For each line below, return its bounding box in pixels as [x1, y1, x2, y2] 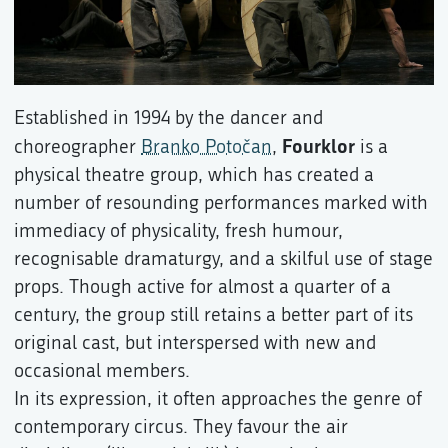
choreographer [14, 135, 141, 159]
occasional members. [14, 359, 190, 383]
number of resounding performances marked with [14, 191, 428, 215]
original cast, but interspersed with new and [14, 331, 376, 355]
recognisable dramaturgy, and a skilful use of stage [14, 247, 433, 271]
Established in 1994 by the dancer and [14, 106, 323, 130]
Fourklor [282, 132, 355, 160]
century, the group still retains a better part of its [14, 303, 413, 327]
